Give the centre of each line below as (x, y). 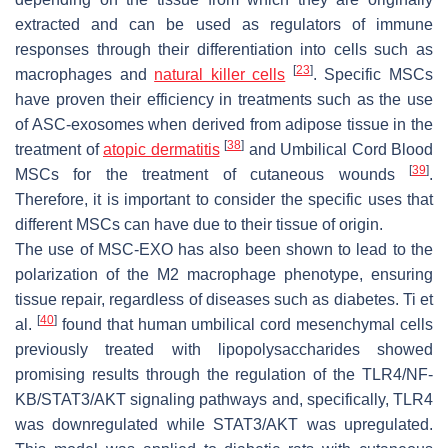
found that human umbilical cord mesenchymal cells (244, 325)
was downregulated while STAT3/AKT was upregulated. (224, 425)
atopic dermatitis (161, 150)
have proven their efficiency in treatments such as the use (224, 100)
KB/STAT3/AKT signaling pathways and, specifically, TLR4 (224, 400)
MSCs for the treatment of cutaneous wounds (212, 175)
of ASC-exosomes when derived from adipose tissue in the (224, 125)
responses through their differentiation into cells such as (224, 50)
